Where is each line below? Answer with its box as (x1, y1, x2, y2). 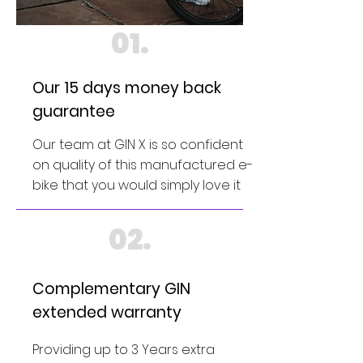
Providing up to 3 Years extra (32, 340, 215, 359)
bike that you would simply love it (32, 175, 241, 194)
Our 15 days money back (32, 76, 221, 99)
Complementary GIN (32, 277, 190, 300)
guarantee (32, 100, 115, 122)
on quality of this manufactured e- (32, 155, 253, 174)
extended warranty (32, 301, 181, 323)
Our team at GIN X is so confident (32, 135, 243, 154)
